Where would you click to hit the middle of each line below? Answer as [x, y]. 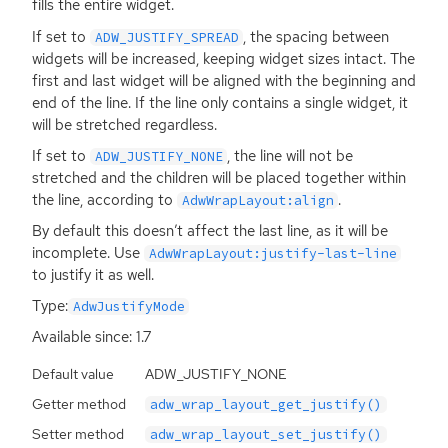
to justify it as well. [93, 274]
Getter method [79, 404]
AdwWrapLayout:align [257, 200]
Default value [73, 374]
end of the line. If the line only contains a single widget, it [220, 102]
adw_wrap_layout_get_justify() [266, 405]
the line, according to [104, 199]
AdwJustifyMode [128, 306]
